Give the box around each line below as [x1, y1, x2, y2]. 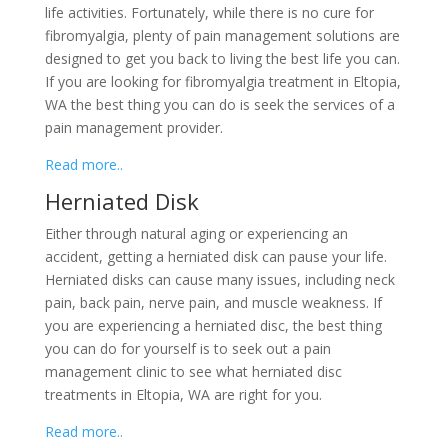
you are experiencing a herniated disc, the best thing [44, 315, 382, 335]
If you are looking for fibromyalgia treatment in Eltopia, [44, 71, 401, 91]
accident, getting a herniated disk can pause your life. [44, 246, 387, 266]
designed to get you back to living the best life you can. [44, 48, 400, 68]
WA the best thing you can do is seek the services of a [44, 94, 395, 114]
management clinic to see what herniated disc [44, 361, 342, 381]
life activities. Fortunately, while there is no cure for [44, 2, 374, 22]
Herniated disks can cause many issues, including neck [44, 269, 395, 289]
